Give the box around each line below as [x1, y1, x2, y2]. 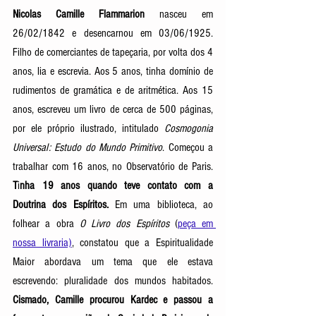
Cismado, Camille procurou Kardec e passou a [13, 293, 213, 307]
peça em [177, 217, 213, 231]
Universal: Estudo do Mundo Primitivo [13, 141, 163, 154]
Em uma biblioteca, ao [108, 198, 214, 212]
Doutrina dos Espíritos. [13, 198, 109, 212]
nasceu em [145, 8, 213, 21]
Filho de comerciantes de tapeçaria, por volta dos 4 [13, 46, 213, 59]
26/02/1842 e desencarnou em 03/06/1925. [13, 27, 213, 40]
